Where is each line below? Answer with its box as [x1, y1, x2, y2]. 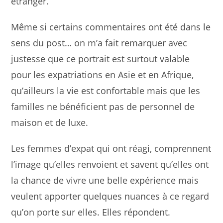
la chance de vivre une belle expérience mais [11, 174, 199, 186]
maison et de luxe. [11, 116, 89, 128]
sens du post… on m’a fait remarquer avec [11, 37, 188, 49]
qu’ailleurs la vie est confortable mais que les [11, 85, 201, 97]
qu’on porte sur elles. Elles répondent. [11, 206, 171, 218]
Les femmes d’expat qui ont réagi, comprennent [11, 142, 212, 154]
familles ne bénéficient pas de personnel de [11, 101, 195, 112]
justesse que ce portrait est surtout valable [11, 53, 190, 65]
